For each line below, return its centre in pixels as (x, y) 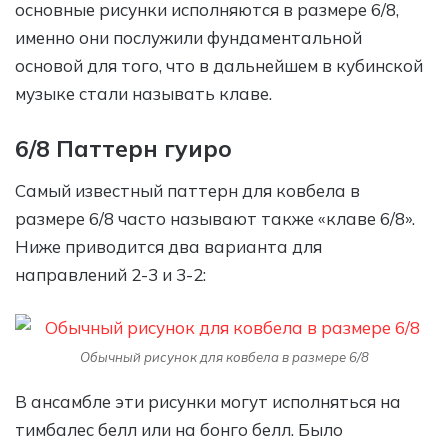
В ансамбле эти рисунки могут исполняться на (208, 401)
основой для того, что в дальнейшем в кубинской (219, 66)
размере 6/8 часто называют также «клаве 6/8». (215, 218)
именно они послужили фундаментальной (188, 38)
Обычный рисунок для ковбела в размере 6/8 (224, 356)
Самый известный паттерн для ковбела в (187, 190)
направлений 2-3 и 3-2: (110, 274)
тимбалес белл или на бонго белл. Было (179, 429)
